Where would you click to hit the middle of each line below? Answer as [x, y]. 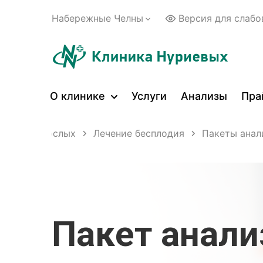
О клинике [79, 96]
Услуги [149, 96]
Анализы [204, 96]
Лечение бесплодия [139, 133]
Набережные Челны [97, 18]
